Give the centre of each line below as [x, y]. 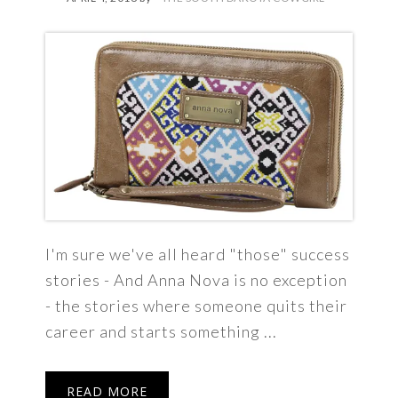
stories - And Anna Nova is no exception [197, 279]
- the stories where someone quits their [197, 305]
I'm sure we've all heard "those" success [198, 254]
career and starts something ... [162, 331]
